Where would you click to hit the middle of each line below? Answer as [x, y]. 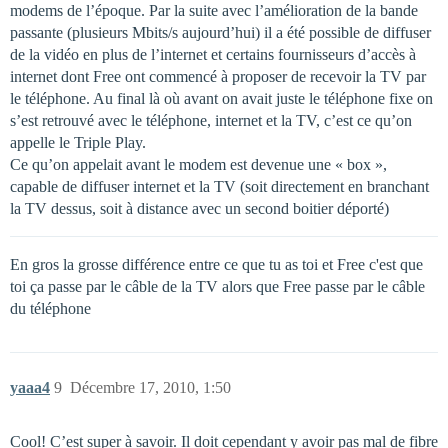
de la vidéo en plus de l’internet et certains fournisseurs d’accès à [213, 54]
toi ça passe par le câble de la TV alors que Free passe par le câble [217, 286]
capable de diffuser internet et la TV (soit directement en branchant [219, 186]
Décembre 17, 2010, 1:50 [150, 387]
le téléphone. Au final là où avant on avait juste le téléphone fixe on [221, 98]
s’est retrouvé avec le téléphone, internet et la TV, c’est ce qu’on [211, 120]
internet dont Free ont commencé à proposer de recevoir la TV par [218, 76]
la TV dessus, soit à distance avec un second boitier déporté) [199, 208]
